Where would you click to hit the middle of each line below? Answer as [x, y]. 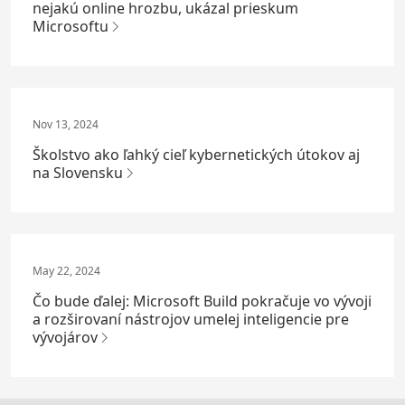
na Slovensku [78, 172]
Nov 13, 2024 [66, 124]
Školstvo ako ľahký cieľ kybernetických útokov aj [196, 154]
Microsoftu [71, 26]
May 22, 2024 [66, 270]
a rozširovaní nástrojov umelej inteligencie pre [191, 319]
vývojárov [65, 337]
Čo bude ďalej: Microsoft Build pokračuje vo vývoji [202, 301]
